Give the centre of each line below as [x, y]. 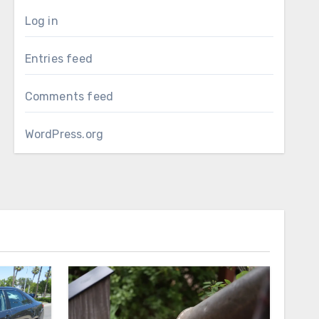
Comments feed [69, 96]
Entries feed [59, 59]
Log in [41, 21]
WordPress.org [64, 134]
